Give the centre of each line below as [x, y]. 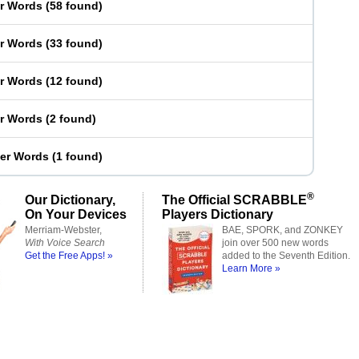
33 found [74, 43]
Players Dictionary [218, 214]
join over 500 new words [275, 243]
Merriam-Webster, [63, 230]
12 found [74, 81]
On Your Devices [76, 214]
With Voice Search [65, 243]
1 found [77, 156]
